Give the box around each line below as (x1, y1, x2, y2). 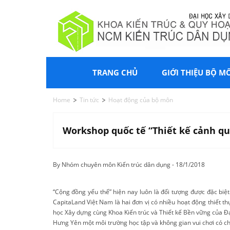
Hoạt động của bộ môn (108, 95, 174, 104)
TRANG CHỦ (92, 67, 138, 78)
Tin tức (79, 95, 99, 104)
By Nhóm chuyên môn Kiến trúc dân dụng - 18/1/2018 (52, 160, 205, 169)
